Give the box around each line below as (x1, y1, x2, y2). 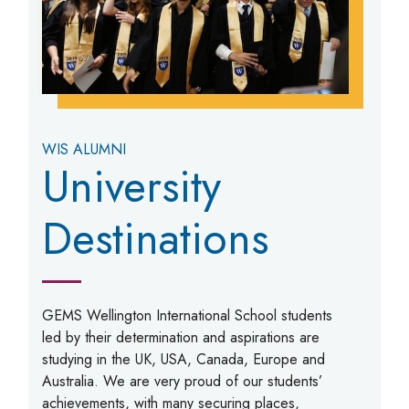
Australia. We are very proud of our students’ (42, 371, 323, 393)
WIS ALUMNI (42, 139, 127, 161)
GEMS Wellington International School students (42, 305, 333, 327)
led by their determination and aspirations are (42, 327, 320, 349)
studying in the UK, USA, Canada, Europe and (42, 349, 326, 371)
